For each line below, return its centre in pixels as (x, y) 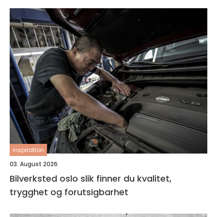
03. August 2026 (34, 164)
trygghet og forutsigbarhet (69, 192)
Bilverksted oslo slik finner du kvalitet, (45, 178)
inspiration (28, 150)
